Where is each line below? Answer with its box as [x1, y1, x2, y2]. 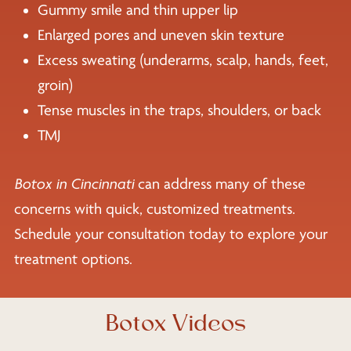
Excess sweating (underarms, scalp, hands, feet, [37, 51, 328, 69]
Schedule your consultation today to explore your [13, 225, 327, 243]
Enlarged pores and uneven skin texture [37, 26, 284, 44]
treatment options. [13, 250, 132, 268]
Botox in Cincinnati [13, 175, 134, 193]
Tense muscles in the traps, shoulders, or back [37, 101, 321, 119]
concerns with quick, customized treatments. [13, 200, 295, 218]
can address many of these [133, 175, 306, 193]
